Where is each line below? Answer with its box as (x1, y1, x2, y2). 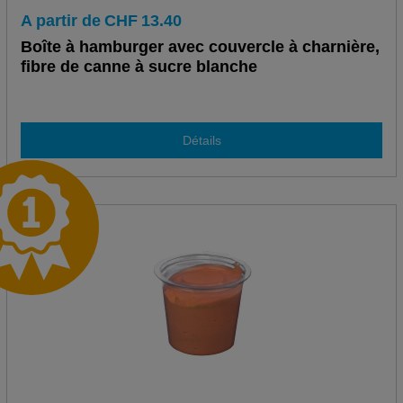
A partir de (20, 12, 101, 31)
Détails (182, 132, 221, 148)
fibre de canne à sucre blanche (20, 58, 257, 76)
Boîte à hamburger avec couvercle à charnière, (20, 38, 380, 57)
